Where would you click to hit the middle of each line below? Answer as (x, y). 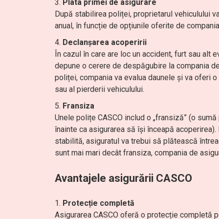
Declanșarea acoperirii (105, 42)
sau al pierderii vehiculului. (99, 89)
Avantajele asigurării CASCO (123, 178)
